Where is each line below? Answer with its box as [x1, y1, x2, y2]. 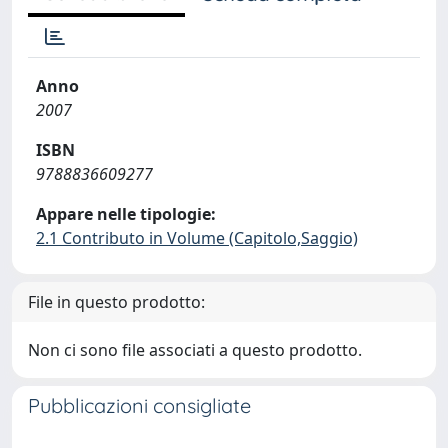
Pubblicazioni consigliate [28, 393, 251, 418]
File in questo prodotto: [28, 291, 205, 313]
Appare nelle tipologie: [36, 203, 216, 225]
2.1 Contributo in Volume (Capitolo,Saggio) [36, 227, 358, 249]
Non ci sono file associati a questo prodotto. [28, 339, 362, 361]
